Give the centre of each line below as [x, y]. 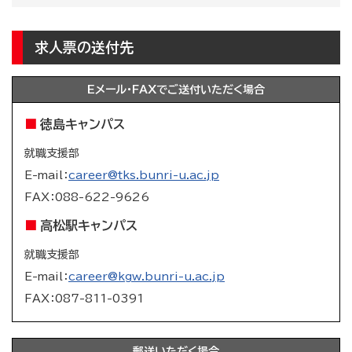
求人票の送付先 [84, 48]
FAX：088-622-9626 [87, 198]
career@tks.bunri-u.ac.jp [144, 176]
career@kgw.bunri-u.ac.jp [147, 277]
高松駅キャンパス [89, 226]
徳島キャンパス [82, 125]
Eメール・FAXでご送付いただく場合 [176, 90]
